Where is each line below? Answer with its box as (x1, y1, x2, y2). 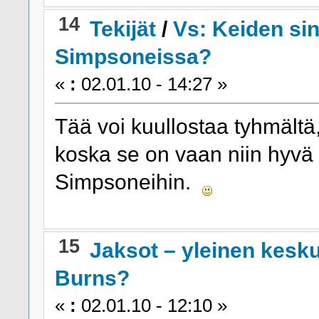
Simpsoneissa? (54, 43, 211, 68)
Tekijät (90, 16, 157, 41)
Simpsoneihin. (54, 169, 202, 194)
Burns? (54, 266, 130, 291)
